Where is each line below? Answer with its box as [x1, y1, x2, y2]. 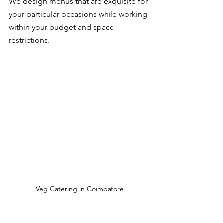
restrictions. [9, 35, 50, 45]
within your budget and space [9, 22, 116, 32]
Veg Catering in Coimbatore [35, 184, 124, 194]
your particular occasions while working [9, 9, 149, 19]
